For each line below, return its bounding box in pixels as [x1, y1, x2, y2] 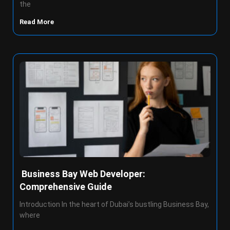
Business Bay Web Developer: [20, 168, 145, 179]
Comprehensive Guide [20, 181, 112, 192]
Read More [20, 18, 55, 26]
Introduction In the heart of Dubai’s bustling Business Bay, [20, 200, 209, 208]
